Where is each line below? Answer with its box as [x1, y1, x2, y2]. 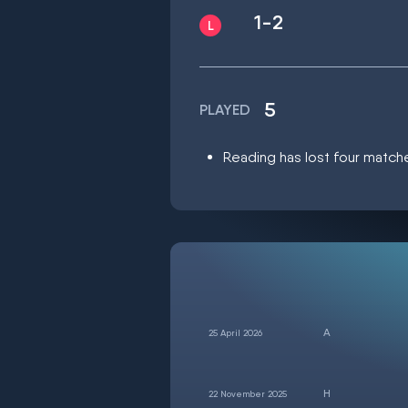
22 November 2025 [209, 388, 287, 399]
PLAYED [199, 101, 250, 118]
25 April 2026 [209, 327, 262, 338]
